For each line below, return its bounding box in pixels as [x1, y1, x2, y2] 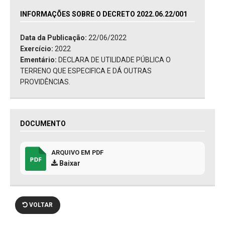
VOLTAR [28, 201, 53, 209]
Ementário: [20, 56, 58, 64]
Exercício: [20, 45, 55, 53]
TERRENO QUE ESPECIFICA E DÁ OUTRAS [20, 67, 152, 75]
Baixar [58, 159, 80, 168]
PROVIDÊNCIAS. [20, 78, 70, 86]
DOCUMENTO [20, 120, 66, 128]
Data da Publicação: [20, 34, 88, 42]
